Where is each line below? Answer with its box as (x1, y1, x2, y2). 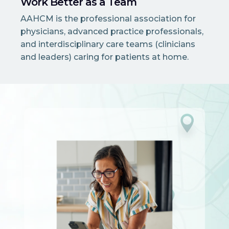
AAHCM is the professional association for (20, 14, 196, 24)
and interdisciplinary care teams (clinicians (20, 39, 195, 50)
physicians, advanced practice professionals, (20, 27, 203, 37)
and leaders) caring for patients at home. (20, 52, 189, 62)
